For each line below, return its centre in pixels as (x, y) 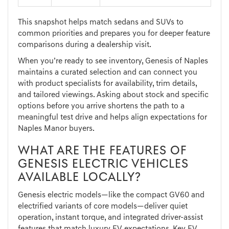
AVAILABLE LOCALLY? (79, 178)
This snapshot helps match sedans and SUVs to (101, 23)
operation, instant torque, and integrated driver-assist (110, 218)
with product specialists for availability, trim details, (107, 84)
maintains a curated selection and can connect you (108, 73)
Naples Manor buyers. (56, 129)
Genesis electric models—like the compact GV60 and (111, 196)
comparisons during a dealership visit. (85, 45)
